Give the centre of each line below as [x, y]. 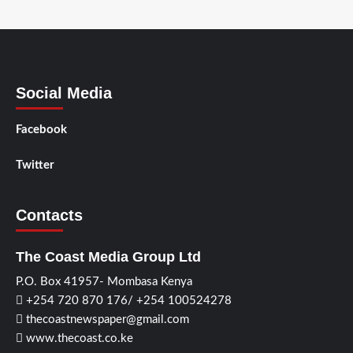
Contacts [49, 216]
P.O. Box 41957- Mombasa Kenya [104, 282]
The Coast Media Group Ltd [108, 257]
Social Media [64, 93]
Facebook [41, 130]
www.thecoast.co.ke [78, 339]
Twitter [35, 165]
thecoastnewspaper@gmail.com [106, 320]
